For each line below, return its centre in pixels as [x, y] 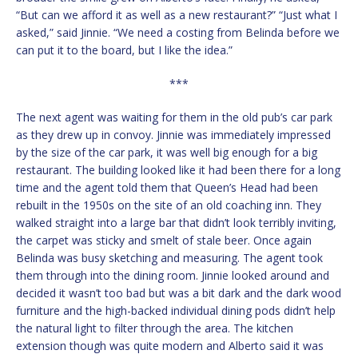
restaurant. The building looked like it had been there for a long [178, 170]
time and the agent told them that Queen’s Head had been [167, 188]
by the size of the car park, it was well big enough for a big [167, 153]
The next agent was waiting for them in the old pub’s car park [174, 117]
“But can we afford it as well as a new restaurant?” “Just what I [177, 15]
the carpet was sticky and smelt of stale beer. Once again [164, 241]
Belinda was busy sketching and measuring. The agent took [169, 258]
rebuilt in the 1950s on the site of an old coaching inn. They [169, 205]
